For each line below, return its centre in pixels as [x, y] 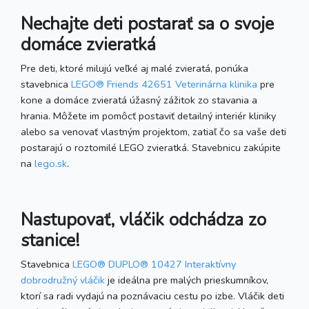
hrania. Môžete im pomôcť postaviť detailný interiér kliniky [148, 116]
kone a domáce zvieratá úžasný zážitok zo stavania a [139, 100]
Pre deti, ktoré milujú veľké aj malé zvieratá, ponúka [134, 68]
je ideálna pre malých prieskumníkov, [187, 280]
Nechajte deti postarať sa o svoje [147, 24]
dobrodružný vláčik [63, 280]
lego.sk [51, 163]
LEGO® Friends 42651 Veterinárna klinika [164, 84]
